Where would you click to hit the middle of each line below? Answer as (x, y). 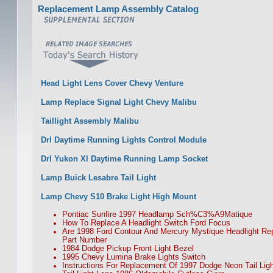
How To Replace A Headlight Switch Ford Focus (146, 223)
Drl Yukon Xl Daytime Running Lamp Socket (125, 159)
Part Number (84, 240)
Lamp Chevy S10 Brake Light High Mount (119, 197)
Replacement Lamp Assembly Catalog (118, 9)
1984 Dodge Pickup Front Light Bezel (128, 249)
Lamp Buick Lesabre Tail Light (99, 178)
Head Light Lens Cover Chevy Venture (112, 84)
